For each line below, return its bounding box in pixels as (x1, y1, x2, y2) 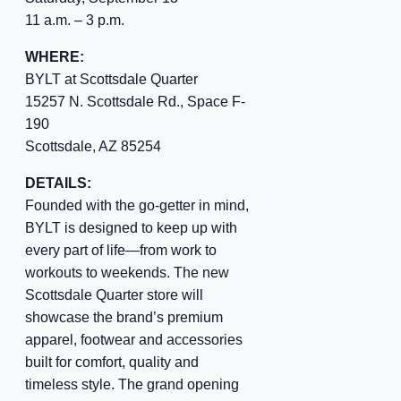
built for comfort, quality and (24, 354, 199, 370)
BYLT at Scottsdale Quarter (24, 72, 198, 87)
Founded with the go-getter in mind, (24, 198, 249, 213)
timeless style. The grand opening (24, 377, 239, 392)
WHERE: (24, 49, 84, 64)
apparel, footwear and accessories (24, 332, 243, 347)
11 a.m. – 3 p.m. (24, 13, 124, 28)
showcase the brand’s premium (24, 310, 223, 325)
